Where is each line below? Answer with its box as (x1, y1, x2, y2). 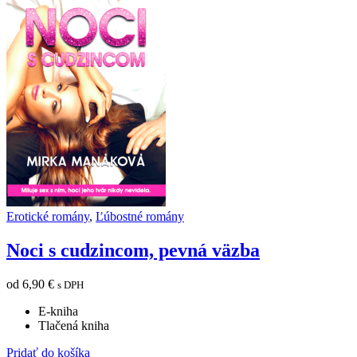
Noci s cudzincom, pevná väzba (6, 240, 260, 261)
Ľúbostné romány (96, 210, 184, 224)
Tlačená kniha (38, 319, 109, 333)
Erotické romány (6, 210, 89, 224)
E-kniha (38, 304, 78, 319)
